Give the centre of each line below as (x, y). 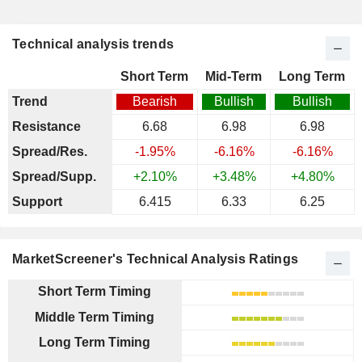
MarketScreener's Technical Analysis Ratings (156, 259)
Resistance (46, 126)
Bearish (155, 101)
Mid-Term (234, 76)
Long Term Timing (95, 342)
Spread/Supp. (54, 177)
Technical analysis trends (93, 44)
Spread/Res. (50, 152)
